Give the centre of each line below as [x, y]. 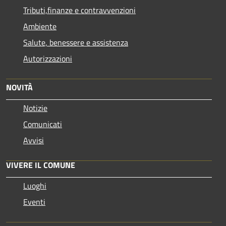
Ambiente [40, 26]
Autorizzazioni [48, 58]
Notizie [35, 108]
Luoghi [35, 185]
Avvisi [34, 140]
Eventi [34, 202]
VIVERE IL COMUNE [41, 165]
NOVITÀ [19, 87]
